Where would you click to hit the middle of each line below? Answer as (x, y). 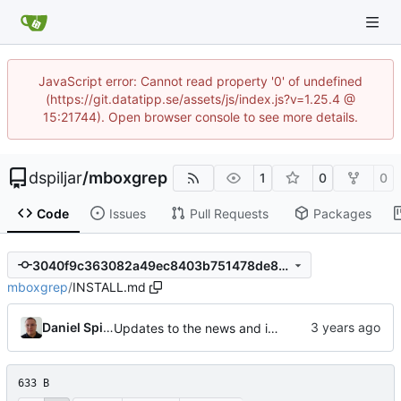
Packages (342, 213)
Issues (127, 213)
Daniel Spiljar (108, 328)
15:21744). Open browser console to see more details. (200, 117)
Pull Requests (229, 213)
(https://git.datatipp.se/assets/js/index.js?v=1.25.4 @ (200, 99)
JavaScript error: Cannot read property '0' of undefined (200, 81)
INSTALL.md (109, 287)
